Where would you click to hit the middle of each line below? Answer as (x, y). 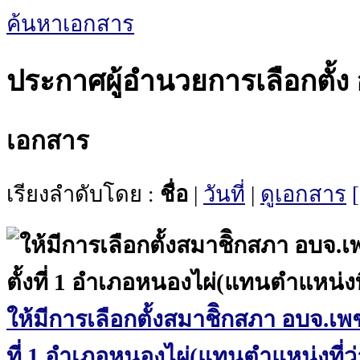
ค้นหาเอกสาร (70, 24)
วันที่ (224, 195)
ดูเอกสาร (303, 195)
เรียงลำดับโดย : (83, 195)
